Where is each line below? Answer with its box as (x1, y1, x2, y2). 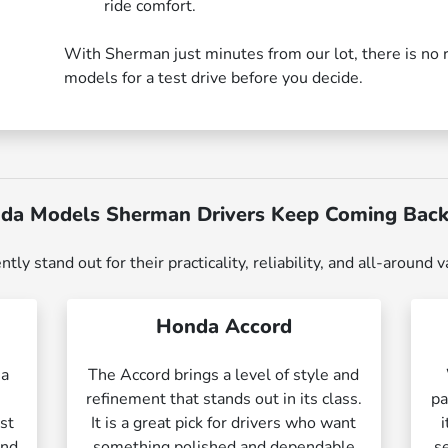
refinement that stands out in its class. (85, 387, 362, 410)
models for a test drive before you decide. (64, 66, 364, 89)
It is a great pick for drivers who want (91, 411, 357, 434)
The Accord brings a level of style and (88, 363, 360, 386)
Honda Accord (155, 312, 292, 340)
